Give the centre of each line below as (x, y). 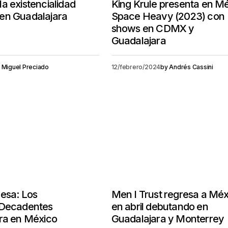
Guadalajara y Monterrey (168, 219)
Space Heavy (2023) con (168, 16)
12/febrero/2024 (136, 67)
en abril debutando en (160, 207)
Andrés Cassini (191, 67)
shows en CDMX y (153, 28)
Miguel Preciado (25, 67)
